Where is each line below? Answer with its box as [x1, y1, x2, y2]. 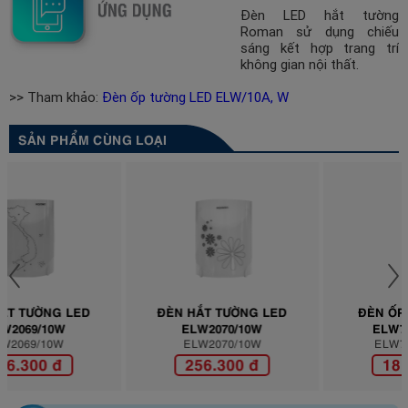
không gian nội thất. [240, 56, 359, 73]
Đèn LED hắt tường [240, 7, 399, 24]
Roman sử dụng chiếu [240, 24, 399, 40]
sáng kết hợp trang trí [240, 40, 399, 56]
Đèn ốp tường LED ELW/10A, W [102, 88, 289, 106]
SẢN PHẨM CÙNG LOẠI [18, 128, 167, 148]
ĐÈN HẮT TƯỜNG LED [49, 301, 180, 320]
